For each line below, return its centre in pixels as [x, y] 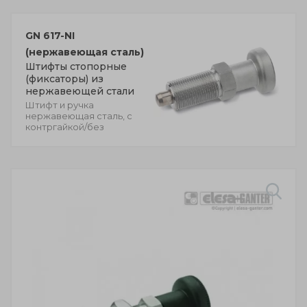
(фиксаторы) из [64, 78]
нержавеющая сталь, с [79, 115]
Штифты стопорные [76, 66]
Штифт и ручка [60, 105]
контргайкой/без [65, 126]
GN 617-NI [50, 35]
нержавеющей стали [80, 91]
